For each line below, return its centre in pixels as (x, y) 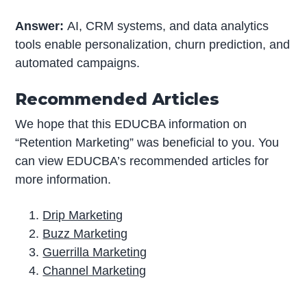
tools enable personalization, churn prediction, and (153, 45)
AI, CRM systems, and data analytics (168, 26)
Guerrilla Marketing (95, 252)
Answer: (41, 26)
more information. (63, 180)
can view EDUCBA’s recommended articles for (142, 161)
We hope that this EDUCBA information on (131, 124)
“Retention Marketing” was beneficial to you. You (147, 143)
